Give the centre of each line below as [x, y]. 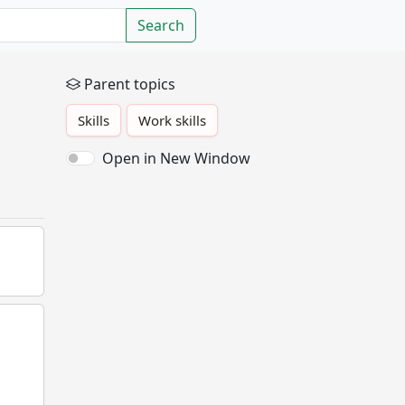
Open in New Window [176, 158]
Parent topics [130, 84]
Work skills [172, 120]
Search [161, 25]
